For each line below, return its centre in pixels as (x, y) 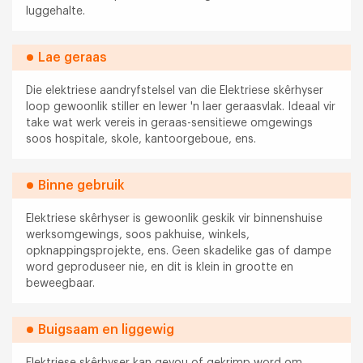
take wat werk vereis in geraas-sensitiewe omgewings (170, 123)
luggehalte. (56, 11)
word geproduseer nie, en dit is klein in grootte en (160, 267)
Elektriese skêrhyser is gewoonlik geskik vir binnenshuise (175, 218)
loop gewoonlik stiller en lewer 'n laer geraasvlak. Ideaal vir (181, 107)
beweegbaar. (61, 283)
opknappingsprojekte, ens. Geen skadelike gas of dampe (179, 251)
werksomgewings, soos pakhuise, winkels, (138, 235)
